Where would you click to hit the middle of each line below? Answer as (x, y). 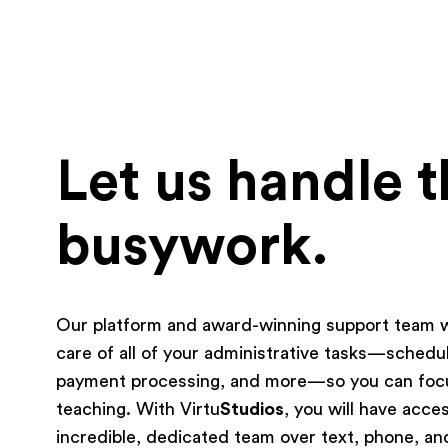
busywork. (192, 246)
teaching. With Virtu (138, 408)
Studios (252, 408)
